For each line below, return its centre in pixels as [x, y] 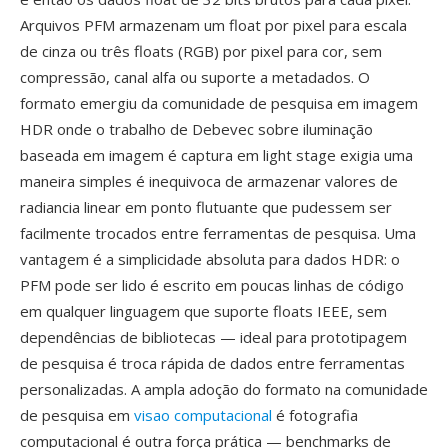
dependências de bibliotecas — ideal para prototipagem [213, 337]
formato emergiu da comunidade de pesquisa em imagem [219, 103]
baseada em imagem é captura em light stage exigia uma [216, 155]
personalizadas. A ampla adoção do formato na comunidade [224, 389]
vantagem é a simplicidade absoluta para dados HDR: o [210, 259]
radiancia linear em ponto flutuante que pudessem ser [206, 207]
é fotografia [315, 415]
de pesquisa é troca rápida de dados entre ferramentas [212, 363]
